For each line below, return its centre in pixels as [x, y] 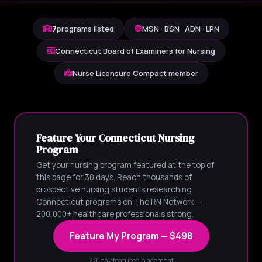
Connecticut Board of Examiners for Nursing [135, 51]
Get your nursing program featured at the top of [125, 165]
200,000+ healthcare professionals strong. [115, 214]
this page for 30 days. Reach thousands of [114, 177]
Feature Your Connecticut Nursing [115, 138]
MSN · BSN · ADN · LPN [181, 29]
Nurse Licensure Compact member [135, 73]
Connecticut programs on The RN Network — [119, 201]
